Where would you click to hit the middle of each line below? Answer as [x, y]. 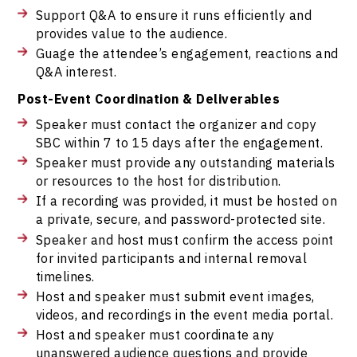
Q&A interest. [76, 72]
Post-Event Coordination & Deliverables [149, 98]
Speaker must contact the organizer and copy [176, 124]
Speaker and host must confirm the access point [184, 239]
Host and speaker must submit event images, [175, 296]
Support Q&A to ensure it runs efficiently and [174, 14]
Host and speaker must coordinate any [155, 335]
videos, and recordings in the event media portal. [184, 314]
